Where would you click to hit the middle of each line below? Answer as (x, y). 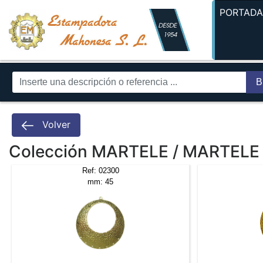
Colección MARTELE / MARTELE (134, 151)
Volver (55, 124)
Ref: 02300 (100, 170)
